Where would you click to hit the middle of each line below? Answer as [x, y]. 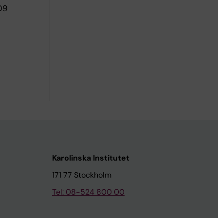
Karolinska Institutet [91, 158]
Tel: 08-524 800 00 [88, 192]
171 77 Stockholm [82, 175]
